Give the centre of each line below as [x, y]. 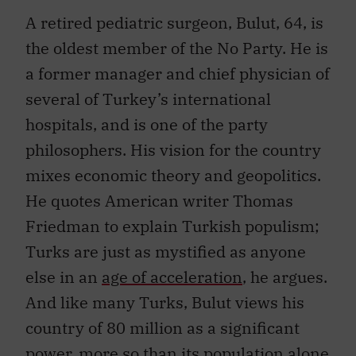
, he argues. [285, 269]
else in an [64, 269]
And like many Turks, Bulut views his [165, 294]
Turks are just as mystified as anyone [166, 243]
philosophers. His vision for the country [173, 141]
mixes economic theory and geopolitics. [173, 167]
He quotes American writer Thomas [159, 192]
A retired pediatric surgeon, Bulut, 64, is [174, 14]
